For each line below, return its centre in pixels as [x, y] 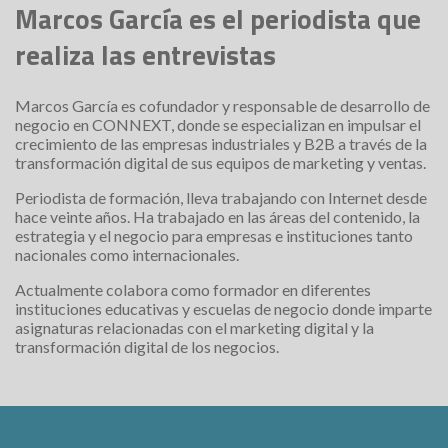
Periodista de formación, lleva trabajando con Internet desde [221, 197]
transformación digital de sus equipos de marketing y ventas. [220, 162]
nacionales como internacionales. [127, 254]
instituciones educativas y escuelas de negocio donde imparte [223, 308]
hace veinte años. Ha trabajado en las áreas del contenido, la [217, 216]
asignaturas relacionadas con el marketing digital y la [194, 327]
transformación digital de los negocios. [147, 346]
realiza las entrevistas [145, 55]
